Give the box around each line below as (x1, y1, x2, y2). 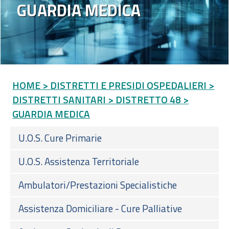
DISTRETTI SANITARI (12, 91, 106, 107)
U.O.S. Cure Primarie (18, 130, 102, 145)
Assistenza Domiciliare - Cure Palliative (18, 200, 182, 216)
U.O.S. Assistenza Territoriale (18, 153, 139, 169)
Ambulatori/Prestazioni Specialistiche (18, 177, 177, 192)
